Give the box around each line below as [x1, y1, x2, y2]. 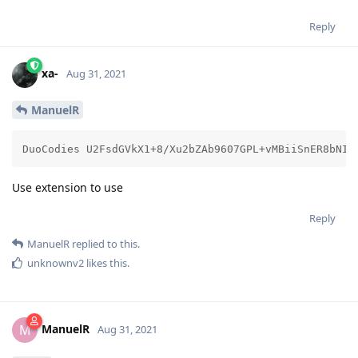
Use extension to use [12, 180, 123, 196]
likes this [84, 256, 127, 271]
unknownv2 [27, 256, 84, 271]
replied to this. [70, 237, 140, 252]
